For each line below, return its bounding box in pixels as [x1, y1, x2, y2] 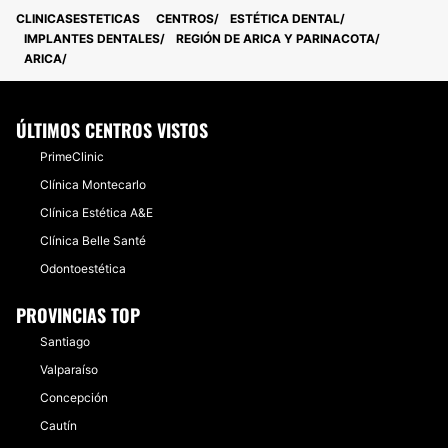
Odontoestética [40, 261, 126, 276]
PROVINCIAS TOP [16, 302, 140, 328]
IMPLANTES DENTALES [24, 31, 160, 46]
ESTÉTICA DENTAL [230, 11, 340, 26]
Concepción [40, 390, 108, 405]
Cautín [40, 418, 77, 433]
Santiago [40, 334, 90, 349]
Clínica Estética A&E [40, 205, 153, 220]
